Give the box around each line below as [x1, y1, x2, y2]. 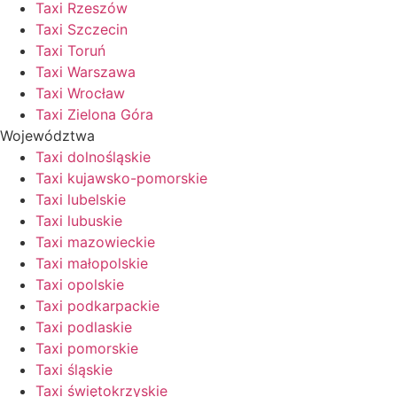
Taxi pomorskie [35, 339, 138, 358]
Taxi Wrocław [35, 84, 125, 103]
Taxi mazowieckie [35, 233, 155, 252]
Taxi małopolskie [35, 254, 148, 273]
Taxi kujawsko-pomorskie [35, 169, 207, 188]
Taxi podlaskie [35, 318, 132, 337]
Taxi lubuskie [35, 212, 122, 230]
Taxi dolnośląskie [35, 148, 151, 167]
